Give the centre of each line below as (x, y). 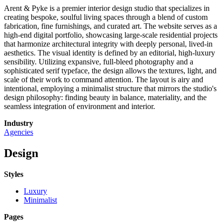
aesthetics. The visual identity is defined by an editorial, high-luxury (110, 53)
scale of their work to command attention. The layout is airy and (104, 80)
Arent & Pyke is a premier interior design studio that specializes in (107, 8)
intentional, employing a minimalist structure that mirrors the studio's (110, 89)
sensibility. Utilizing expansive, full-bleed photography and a (99, 62)
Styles (14, 174)
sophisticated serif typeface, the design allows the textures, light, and (110, 71)
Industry (19, 123)
